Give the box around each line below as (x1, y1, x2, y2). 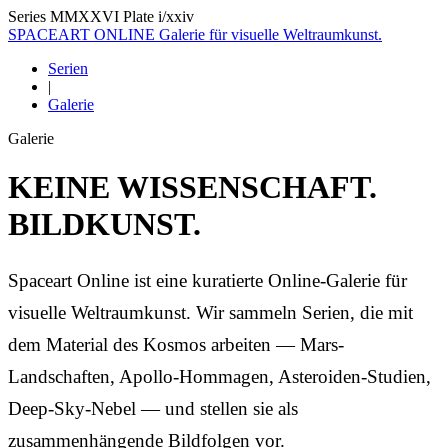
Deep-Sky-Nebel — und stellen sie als (8, 397, 298, 419)
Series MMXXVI (8, 8, 119, 25)
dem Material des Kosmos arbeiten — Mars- (8, 333, 344, 355)
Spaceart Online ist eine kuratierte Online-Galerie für (8, 269, 407, 291)
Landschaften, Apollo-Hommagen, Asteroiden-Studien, (8, 365, 431, 387)
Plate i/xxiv (123, 8, 194, 25)
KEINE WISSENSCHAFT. (8, 169, 377, 206)
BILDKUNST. (8, 206, 201, 243)
